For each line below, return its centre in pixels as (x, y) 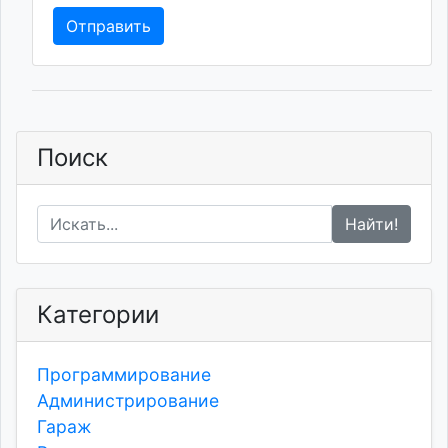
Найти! (371, 224)
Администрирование (128, 401)
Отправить (108, 26)
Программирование (124, 375)
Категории (98, 315)
